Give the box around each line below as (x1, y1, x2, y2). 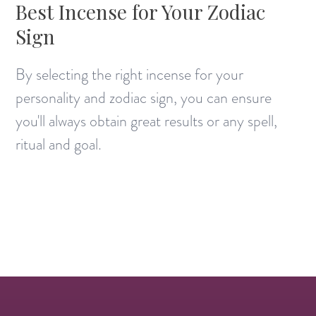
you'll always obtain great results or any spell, (16, 109, 278, 132)
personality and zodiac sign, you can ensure (16, 86, 272, 109)
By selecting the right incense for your (16, 63, 244, 85)
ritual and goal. (16, 133, 102, 155)
